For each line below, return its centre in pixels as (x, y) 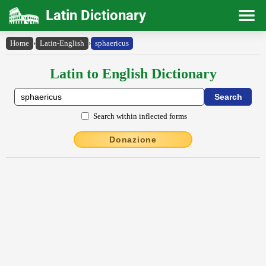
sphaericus (112, 43)
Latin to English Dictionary (133, 74)
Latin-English (62, 43)
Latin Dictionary (96, 15)
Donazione (133, 140)
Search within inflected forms (140, 116)
